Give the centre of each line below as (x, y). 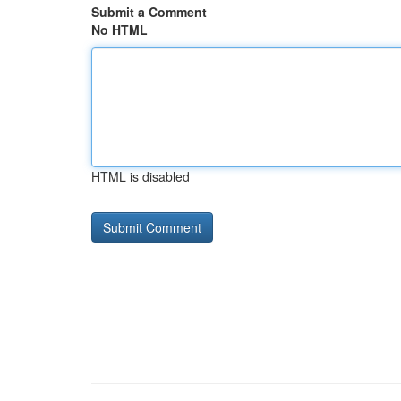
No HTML (119, 30)
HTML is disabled (141, 176)
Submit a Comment (149, 12)
